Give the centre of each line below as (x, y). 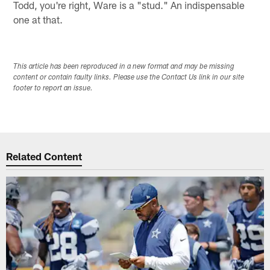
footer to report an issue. (53, 88)
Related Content (44, 156)
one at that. (38, 19)
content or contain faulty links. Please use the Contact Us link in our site (129, 77)
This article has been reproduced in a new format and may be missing (124, 67)
